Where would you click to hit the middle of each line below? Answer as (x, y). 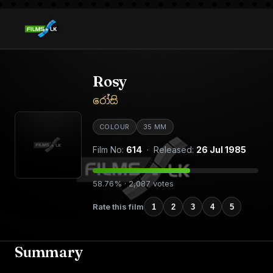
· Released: (169, 150)
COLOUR (115, 127)
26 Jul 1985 (221, 150)
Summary (49, 252)
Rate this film (118, 206)
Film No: (109, 150)
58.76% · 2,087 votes (133, 183)
